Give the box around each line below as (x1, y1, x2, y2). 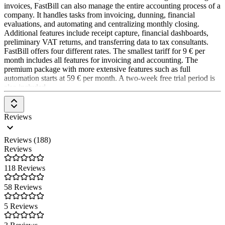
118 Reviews (4, 163, 45, 172)
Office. (4, 7, 26, 16)
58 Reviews (4, 182, 42, 191)
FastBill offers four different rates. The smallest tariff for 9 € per (4, 46, 205, 55)
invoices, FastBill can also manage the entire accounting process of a (4, 1, 220, 10)
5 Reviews (4, 201, 38, 210)
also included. (4, 82, 48, 91)
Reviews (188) (4, 135, 51, 144)
